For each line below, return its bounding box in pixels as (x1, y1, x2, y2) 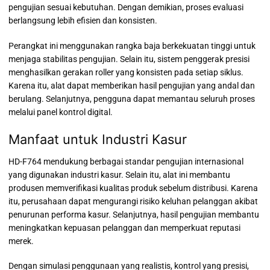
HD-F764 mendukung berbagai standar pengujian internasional (8, 156, 243, 166)
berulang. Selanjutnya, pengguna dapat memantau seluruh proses (8, 93, 255, 104)
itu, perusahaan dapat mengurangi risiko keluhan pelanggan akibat (8, 196, 258, 206)
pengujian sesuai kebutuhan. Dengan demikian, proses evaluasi (8, 2, 243, 13)
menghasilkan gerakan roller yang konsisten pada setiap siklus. (8, 67, 243, 77)
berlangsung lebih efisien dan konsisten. (8, 16, 157, 26)
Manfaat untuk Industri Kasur (8, 131, 187, 147)
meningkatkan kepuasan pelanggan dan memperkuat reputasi (8, 222, 240, 233)
